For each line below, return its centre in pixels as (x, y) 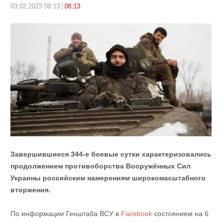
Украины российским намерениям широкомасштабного (108, 178)
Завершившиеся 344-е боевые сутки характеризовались (111, 154)
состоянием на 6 (180, 214)
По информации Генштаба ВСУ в (65, 214)
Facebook (136, 214)
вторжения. (30, 190)
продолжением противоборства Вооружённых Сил (100, 166)
